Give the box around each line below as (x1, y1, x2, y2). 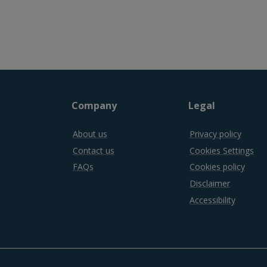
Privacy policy (190, 128, 241, 139)
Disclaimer (190, 178, 230, 190)
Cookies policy (190, 161, 245, 173)
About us (73, 128, 107, 139)
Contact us (73, 144, 114, 156)
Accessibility (190, 194, 235, 206)
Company (72, 99, 117, 112)
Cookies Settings (190, 144, 254, 156)
